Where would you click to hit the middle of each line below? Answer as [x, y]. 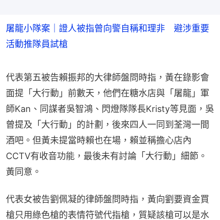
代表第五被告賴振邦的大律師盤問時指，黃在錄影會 [108, 77]
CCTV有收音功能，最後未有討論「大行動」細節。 [107, 156]
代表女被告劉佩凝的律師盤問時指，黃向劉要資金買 [108, 199]
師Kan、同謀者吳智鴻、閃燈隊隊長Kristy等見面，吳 [110, 109]
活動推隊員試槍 [37, 44]
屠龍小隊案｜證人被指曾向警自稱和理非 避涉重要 [108, 28]
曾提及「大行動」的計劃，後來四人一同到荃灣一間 [108, 124]
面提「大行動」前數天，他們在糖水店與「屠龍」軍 [108, 93]
